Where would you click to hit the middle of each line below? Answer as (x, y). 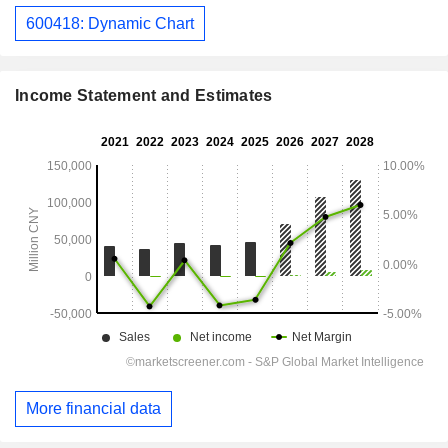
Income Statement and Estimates (144, 96)
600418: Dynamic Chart (110, 23)
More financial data (93, 409)
